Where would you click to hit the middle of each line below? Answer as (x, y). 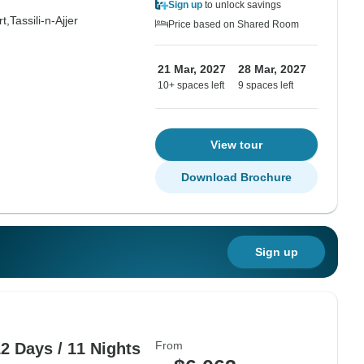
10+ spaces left (191, 85)
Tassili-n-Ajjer (43, 20)
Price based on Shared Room (234, 24)
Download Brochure (236, 177)
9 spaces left (266, 85)
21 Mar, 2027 (192, 69)
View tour (236, 145)
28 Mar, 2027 (272, 69)
